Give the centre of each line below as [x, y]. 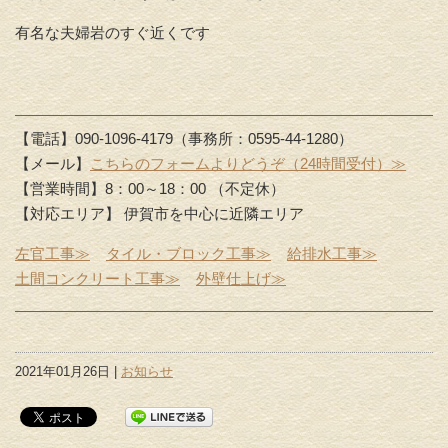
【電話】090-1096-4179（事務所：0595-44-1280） [184, 139]
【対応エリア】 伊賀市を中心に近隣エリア [159, 214]
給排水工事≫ [332, 254]
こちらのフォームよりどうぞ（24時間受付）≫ [248, 164]
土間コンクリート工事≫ [97, 279]
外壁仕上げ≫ [241, 279]
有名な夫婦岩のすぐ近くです [112, 33]
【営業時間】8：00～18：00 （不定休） [150, 189]
